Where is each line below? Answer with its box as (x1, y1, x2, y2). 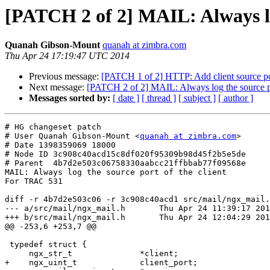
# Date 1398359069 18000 (5, 140, 116, 150)
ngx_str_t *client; (5, 249, 29, 259)
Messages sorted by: (29, 93, 110, 104)
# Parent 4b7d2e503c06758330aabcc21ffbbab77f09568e (5, 159, 246, 168)
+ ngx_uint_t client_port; (5, 258, 198, 268)
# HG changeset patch (5, 122, 101, 132)
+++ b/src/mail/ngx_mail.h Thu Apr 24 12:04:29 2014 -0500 (5, 213, 125, 222)
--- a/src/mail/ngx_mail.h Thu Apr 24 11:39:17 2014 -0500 (5, 204, 125, 213)
